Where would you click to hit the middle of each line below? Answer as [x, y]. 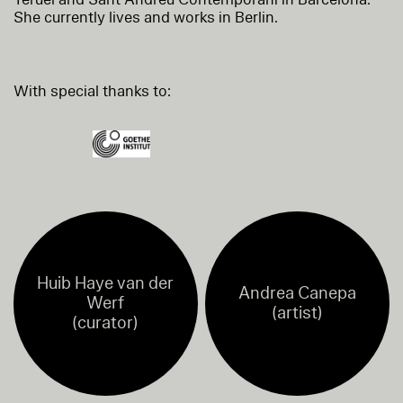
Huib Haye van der [106, 284]
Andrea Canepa [297, 294]
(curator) [106, 323]
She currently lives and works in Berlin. [146, 17]
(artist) [297, 313]
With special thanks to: [92, 91]
